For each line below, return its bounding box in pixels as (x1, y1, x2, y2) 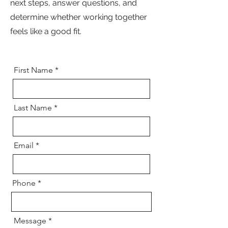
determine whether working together (10, 12, 147, 22)
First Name (14, 65, 53, 75)
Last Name (14, 103, 52, 112)
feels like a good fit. (10, 26, 81, 36)
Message (14, 216, 46, 225)
